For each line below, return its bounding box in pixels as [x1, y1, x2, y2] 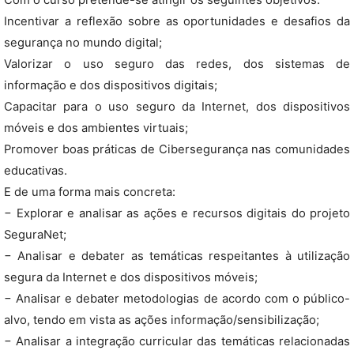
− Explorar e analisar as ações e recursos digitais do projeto [4, 206, 350, 220]
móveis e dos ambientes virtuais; [4, 121, 188, 135]
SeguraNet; [4, 228, 66, 242]
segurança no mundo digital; [4, 36, 162, 50]
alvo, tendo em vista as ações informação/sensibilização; [4, 313, 319, 327]
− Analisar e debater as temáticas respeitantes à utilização [4, 249, 350, 263]
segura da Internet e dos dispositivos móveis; [4, 270, 258, 284]
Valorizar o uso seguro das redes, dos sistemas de [4, 57, 350, 71]
